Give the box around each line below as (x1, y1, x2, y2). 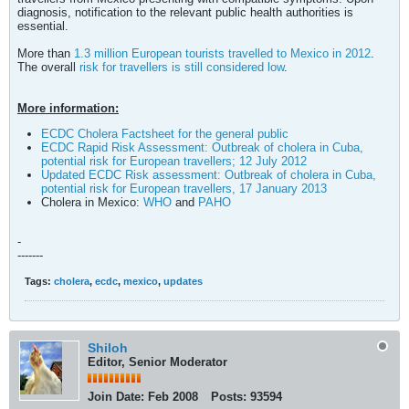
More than (17, 47, 74, 60)
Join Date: (88, 390, 144, 404)
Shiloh (88, 341, 128, 355)
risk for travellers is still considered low (79, 60, 284, 74)
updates (163, 276, 203, 287)
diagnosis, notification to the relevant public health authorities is (17, 5, 353, 19)
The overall (17, 60, 79, 74)
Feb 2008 (148, 390, 198, 404)
